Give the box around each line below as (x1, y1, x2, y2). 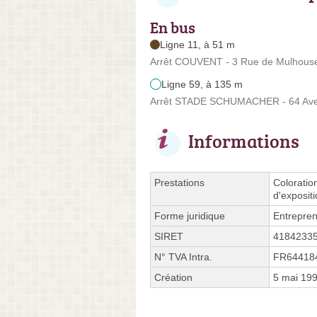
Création (154, 271, 192, 283)
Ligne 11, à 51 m (160, 38, 235, 50)
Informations (188, 127, 299, 154)
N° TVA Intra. (154, 250, 212, 263)
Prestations (154, 176, 204, 188)
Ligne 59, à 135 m (161, 78, 243, 90)
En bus (150, 16, 195, 38)
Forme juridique (154, 209, 225, 221)
